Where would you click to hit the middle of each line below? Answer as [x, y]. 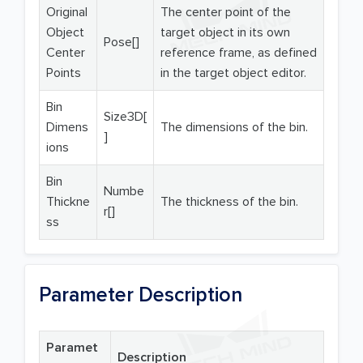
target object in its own [225, 33]
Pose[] [122, 43]
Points [64, 73]
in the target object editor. [233, 73]
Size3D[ [125, 117]
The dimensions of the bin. [234, 128]
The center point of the [226, 13]
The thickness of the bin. [229, 202]
